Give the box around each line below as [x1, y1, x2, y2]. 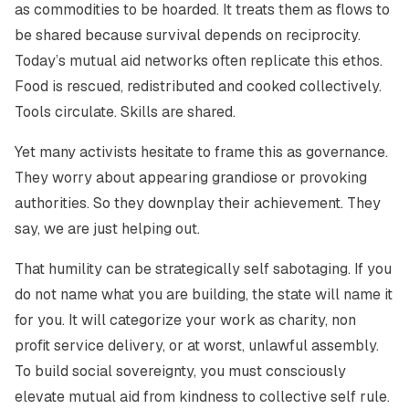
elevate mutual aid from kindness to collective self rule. [15, 387, 390, 406]
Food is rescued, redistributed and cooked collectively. [15, 77, 382, 96]
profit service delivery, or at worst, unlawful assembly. [15, 336, 379, 355]
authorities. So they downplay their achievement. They [15, 194, 381, 213]
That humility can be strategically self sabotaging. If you [15, 259, 392, 278]
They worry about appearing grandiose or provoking [15, 168, 367, 187]
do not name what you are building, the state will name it [15, 285, 393, 304]
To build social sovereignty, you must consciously [15, 362, 346, 381]
